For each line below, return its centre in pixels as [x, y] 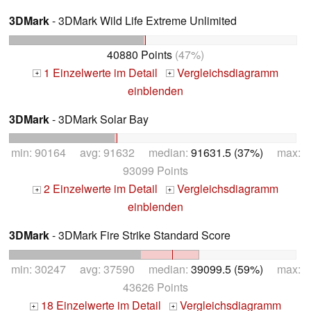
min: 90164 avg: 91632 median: [101, 153]
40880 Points [140, 54]
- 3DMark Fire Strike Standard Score [140, 235]
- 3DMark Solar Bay [99, 119]
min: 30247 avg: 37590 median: [101, 269]
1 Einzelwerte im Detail [99, 72]
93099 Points [155, 171]
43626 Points [155, 287]
